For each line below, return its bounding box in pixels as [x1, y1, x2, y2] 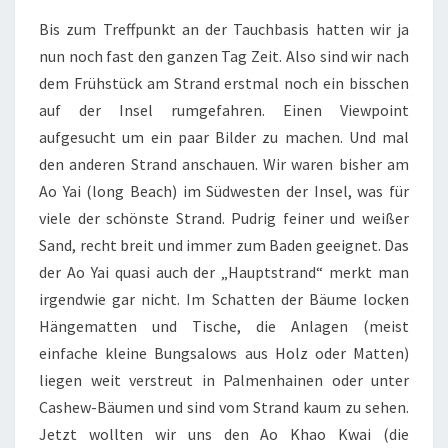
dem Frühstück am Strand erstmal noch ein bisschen [39, 73, 409, 93]
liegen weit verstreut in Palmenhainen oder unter [39, 370, 409, 390]
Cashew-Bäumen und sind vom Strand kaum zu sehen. [39, 397, 409, 417]
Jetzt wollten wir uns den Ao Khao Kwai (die [39, 424, 409, 444]
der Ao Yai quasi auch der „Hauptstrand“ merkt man [39, 262, 409, 282]
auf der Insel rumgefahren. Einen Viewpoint [39, 100, 409, 120]
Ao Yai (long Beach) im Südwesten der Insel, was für [39, 181, 409, 201]
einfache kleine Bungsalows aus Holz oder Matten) [39, 343, 409, 363]
